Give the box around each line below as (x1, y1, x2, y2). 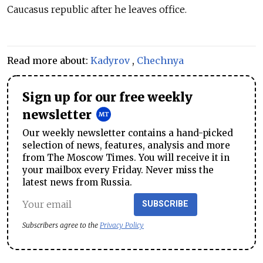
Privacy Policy (100, 221, 144, 230)
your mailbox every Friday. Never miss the (22, 164, 214, 176)
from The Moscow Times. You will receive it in (22, 151, 230, 163)
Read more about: (7, 54, 90, 66)
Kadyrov (90, 54, 130, 66)
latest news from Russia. (22, 176, 132, 188)
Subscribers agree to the (22, 221, 100, 230)
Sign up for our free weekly (22, 89, 193, 105)
